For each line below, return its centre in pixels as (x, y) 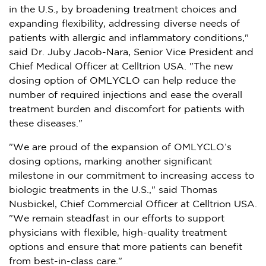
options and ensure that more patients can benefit (126, 247)
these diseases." (46, 123)
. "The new (209, 66)
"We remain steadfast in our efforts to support (117, 218)
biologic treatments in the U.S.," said (95, 190)
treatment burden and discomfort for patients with (127, 109)
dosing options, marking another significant (110, 161)
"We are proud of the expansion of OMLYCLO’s (120, 147)
